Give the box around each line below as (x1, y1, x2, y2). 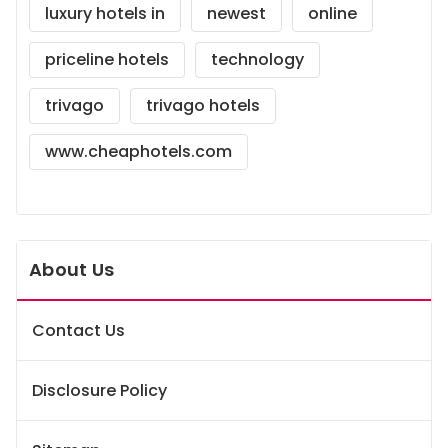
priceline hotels (45, 48, 169, 71)
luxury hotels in (45, 2, 165, 25)
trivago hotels (146, 94, 260, 117)
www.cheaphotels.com (45, 140, 232, 163)
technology (211, 48, 304, 71)
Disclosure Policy (32, 378, 167, 402)
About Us (29, 257, 115, 282)
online (308, 2, 357, 25)
